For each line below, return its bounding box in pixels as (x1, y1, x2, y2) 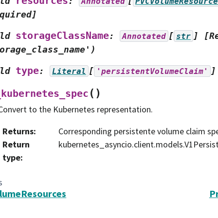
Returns (2, 126, 34, 137)
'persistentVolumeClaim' (96, 66, 208, 76)
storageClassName (16, 30, 109, 41)
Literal (52, 66, 86, 76)
